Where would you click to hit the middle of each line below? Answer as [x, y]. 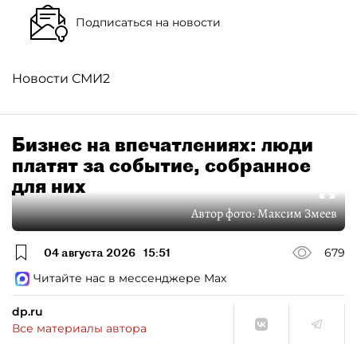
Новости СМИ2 [61, 78]
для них [49, 186]
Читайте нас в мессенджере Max [130, 278]
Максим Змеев [297, 214]
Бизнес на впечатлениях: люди [163, 144]
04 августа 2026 [90, 252]
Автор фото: [224, 214]
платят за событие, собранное [161, 165]
